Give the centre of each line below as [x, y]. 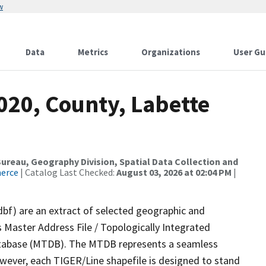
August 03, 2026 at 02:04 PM [174, 172]
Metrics [93, 52]
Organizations [171, 52]
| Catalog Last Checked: [67, 172]
